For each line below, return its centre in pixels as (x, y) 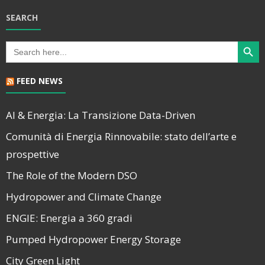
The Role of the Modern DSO (72, 175)
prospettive (33, 154)
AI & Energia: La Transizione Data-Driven (101, 115)
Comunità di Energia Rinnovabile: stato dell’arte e (121, 136)
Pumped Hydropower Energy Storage (93, 239)
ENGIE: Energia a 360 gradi (69, 218)
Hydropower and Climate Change (84, 197)
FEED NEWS (40, 81)
